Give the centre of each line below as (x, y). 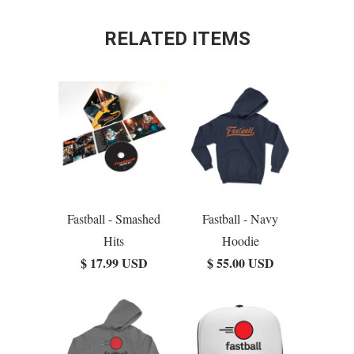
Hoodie (240, 241)
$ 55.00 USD (240, 263)
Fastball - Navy (240, 219)
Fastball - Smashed (114, 219)
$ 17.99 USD (114, 263)
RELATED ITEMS (177, 39)
